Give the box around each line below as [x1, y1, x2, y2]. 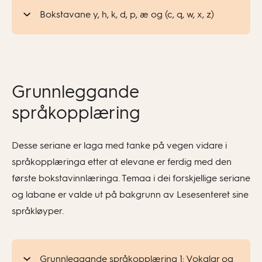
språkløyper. [12, 205, 64, 216]
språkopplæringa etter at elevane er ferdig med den [12, 156, 232, 167]
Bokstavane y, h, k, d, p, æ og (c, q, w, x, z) [40, 9, 214, 20]
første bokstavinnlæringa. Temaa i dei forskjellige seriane [12, 173, 250, 184]
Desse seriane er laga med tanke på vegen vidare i [12, 140, 227, 151]
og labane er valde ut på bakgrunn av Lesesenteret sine [12, 189, 249, 200]
